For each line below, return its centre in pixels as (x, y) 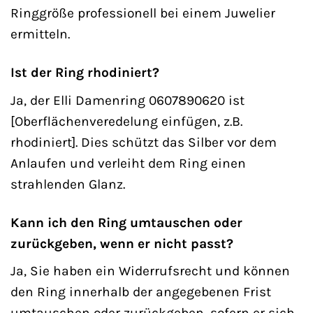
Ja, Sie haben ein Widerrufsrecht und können (150, 271)
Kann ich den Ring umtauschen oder (126, 222)
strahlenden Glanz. (68, 184)
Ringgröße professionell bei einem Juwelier (143, 13)
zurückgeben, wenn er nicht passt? (122, 243)
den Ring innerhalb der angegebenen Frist (141, 292)
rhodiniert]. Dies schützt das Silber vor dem (144, 142)
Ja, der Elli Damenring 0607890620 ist (128, 100)
